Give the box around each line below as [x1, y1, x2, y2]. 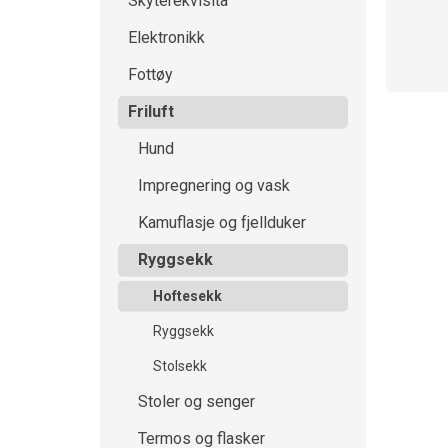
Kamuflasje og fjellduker [138, 213, 306, 232]
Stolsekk [153, 358, 207, 374]
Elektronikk [128, 28, 205, 47]
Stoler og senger [138, 392, 255, 411]
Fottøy [128, 65, 173, 84]
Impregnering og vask [138, 176, 290, 195]
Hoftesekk [153, 288, 222, 304]
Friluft [128, 102, 174, 121]
